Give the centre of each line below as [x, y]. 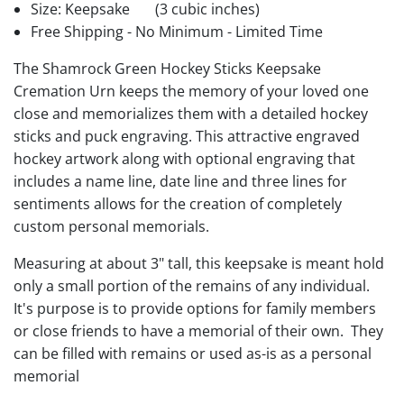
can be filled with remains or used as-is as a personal [193, 353]
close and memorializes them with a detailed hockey [191, 113]
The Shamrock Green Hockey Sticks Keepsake [167, 68]
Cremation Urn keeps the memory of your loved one [191, 91]
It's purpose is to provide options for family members [195, 308]
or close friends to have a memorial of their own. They [198, 331]
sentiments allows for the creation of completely [178, 203]
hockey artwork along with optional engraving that [184, 158]
